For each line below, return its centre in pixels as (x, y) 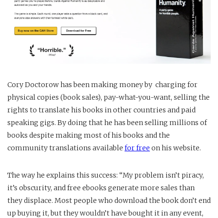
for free (137, 148)
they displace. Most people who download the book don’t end (109, 200)
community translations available (66, 148)
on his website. (176, 148)
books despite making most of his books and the (89, 135)
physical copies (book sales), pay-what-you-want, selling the (109, 97)
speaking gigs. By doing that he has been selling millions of (107, 122)
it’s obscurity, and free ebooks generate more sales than (101, 188)
